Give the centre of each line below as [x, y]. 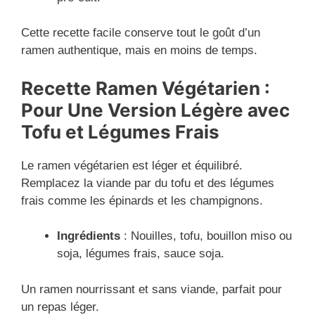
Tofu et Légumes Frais [120, 131]
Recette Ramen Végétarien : [146, 88]
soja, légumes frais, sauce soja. [141, 254]
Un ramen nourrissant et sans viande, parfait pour [152, 289]
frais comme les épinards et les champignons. [142, 200]
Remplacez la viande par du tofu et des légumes [148, 183]
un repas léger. [60, 307]
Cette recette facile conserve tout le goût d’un [141, 33]
